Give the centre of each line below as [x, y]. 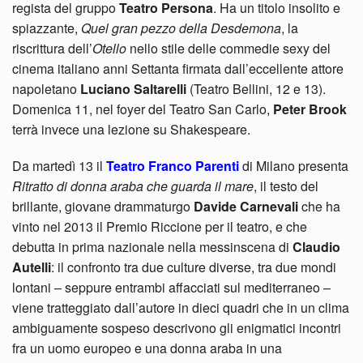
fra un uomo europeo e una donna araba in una [147, 348]
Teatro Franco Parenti [173, 166]
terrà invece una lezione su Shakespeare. [131, 130]
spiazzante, [47, 28]
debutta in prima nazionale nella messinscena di [152, 247]
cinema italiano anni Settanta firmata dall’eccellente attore [178, 69]
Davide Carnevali [244, 207]
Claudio [316, 247]
